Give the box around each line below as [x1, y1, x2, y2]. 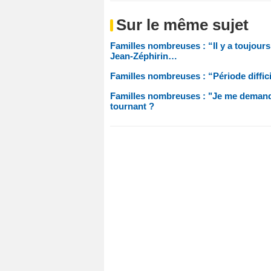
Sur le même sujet [116, 15, 249, 34]
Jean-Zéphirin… [110, 50, 177, 61]
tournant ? [110, 100, 154, 111]
